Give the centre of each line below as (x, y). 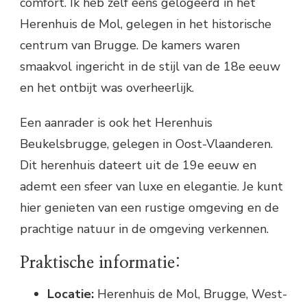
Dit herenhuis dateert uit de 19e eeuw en (138, 165)
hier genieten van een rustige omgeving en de (149, 207)
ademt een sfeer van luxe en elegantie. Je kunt (151, 186)
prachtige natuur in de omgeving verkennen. (144, 229)
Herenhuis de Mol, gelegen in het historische (146, 24)
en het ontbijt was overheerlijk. (107, 87)
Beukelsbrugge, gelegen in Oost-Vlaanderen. (146, 144)
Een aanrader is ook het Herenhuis (116, 122)
